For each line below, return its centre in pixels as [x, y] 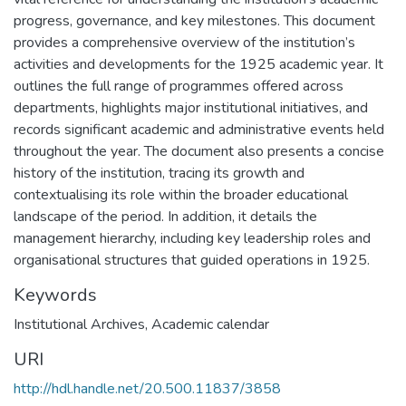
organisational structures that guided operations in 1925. [192, 261]
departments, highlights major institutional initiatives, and [191, 108]
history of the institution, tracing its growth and [159, 174]
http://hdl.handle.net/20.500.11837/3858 [147, 389]
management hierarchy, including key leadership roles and [192, 239]
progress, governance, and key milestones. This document [194, 21]
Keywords [55, 295]
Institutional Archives [79, 325]
